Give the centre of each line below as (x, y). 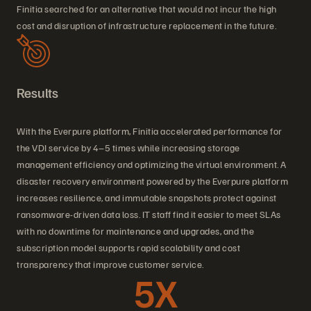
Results (37, 93)
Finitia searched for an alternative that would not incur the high (147, 9)
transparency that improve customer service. (110, 264)
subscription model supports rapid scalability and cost (128, 248)
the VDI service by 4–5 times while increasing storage (128, 148)
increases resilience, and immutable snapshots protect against (147, 198)
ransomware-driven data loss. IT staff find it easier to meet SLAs (149, 215)
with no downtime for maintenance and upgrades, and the (135, 231)
